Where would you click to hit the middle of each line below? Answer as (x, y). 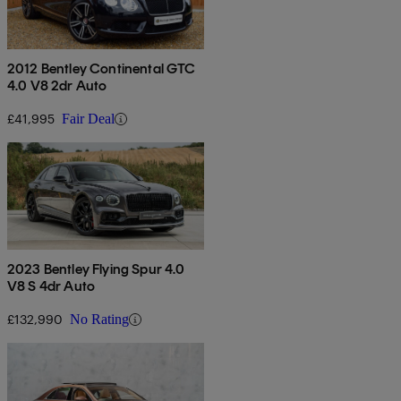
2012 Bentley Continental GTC (102, 69)
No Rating (99, 320)
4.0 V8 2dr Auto (57, 86)
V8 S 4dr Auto (51, 286)
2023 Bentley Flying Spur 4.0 (96, 269)
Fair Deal (88, 119)
